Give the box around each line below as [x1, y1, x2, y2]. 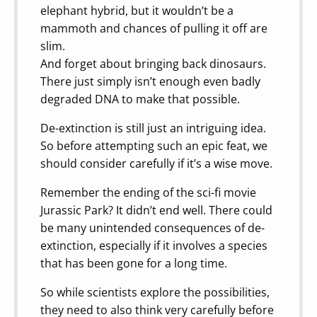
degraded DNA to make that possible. [40, 91, 240, 107]
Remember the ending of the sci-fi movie [40, 184, 256, 200]
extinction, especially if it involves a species [40, 237, 267, 253]
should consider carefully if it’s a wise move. [40, 155, 272, 171]
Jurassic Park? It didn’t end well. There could [40, 202, 272, 218]
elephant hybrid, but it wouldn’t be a [40, 2, 234, 18]
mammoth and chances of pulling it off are [40, 20, 267, 36]
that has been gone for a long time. [40, 255, 227, 271]
